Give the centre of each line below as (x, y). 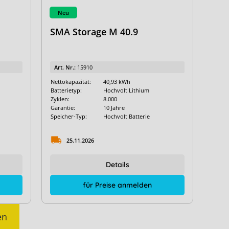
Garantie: (63, 108)
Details (117, 165)
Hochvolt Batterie (126, 116)
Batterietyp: (66, 90)
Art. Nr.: (65, 67)
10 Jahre (114, 108)
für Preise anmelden (118, 185)
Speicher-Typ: (68, 116)
